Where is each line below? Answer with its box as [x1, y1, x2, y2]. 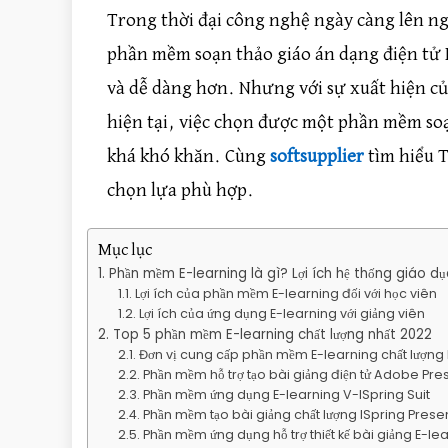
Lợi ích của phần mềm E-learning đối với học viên [134, 284, 437, 302]
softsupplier [270, 146, 364, 166]
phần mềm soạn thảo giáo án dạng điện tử [107, 44, 441, 64]
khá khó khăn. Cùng [107, 146, 270, 166]
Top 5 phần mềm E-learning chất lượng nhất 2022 [113, 324, 432, 344]
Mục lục [98, 241, 152, 259]
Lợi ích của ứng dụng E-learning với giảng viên [138, 304, 425, 322]
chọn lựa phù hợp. [107, 180, 254, 200]
